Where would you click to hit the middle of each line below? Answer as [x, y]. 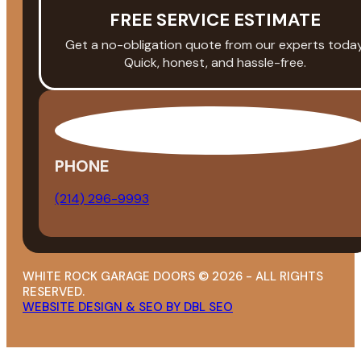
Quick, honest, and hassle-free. [215, 62]
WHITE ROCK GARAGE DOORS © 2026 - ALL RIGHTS [173, 276]
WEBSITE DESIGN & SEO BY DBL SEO [128, 307]
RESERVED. [54, 291]
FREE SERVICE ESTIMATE [215, 19]
